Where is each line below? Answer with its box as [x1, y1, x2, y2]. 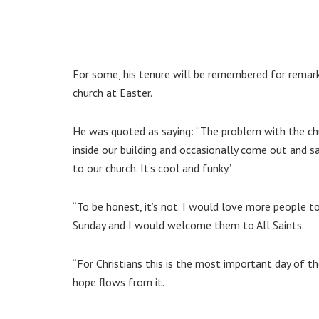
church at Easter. [73, 85, 152, 100]
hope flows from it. [73, 275, 164, 290]
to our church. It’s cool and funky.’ [73, 161, 231, 176]
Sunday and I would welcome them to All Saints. [73, 218, 304, 233]
